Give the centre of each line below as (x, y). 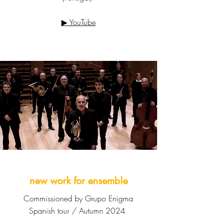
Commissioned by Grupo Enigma (78, 198)
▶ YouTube (78, 22)
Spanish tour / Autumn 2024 (78, 211)
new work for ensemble (79, 181)
